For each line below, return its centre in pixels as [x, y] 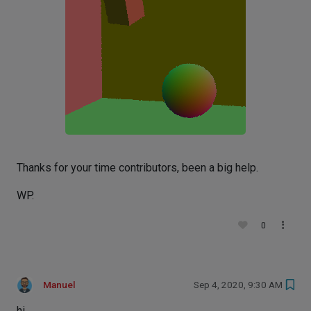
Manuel [59, 285]
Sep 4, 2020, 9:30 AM [238, 285]
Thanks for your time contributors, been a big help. [137, 167]
